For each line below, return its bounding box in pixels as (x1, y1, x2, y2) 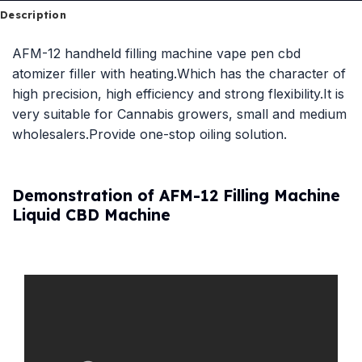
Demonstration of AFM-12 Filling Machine (12, 186, 340, 206)
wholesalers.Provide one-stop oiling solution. (12, 126, 287, 143)
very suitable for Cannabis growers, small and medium (12, 106, 347, 123)
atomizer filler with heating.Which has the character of (12, 65, 346, 82)
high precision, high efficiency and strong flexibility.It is (12, 86, 344, 103)
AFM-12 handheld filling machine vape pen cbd (12, 45, 301, 62)
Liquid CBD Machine (12, 205, 170, 225)
